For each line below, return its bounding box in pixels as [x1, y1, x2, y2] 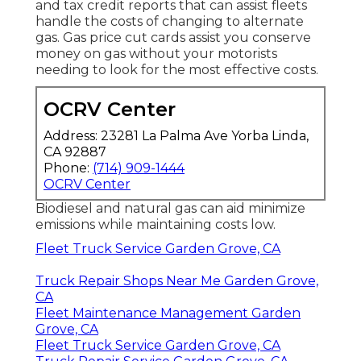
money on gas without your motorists [35, 46, 277, 62]
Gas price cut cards [63, 30, 185, 46]
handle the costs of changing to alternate [35, 14, 304, 30]
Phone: [44, 160, 93, 176]
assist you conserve [185, 30, 311, 46]
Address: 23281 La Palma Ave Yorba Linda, [44, 128, 309, 144]
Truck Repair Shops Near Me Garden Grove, [35, 273, 318, 289]
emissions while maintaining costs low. [35, 217, 276, 233]
